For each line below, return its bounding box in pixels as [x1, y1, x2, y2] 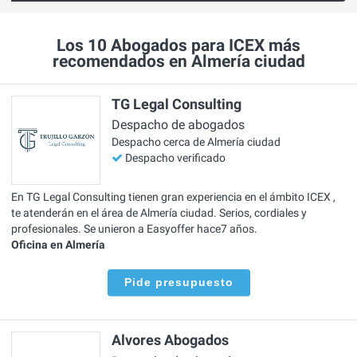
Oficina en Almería [11, 237, 105, 251]
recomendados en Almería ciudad [52, 52, 305, 72]
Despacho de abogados [112, 117, 245, 133]
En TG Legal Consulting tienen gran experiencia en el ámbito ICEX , [11, 190, 335, 203]
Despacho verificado [125, 151, 226, 165]
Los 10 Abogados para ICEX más [57, 36, 300, 56]
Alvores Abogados [112, 331, 229, 349]
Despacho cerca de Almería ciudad [112, 135, 280, 149]
